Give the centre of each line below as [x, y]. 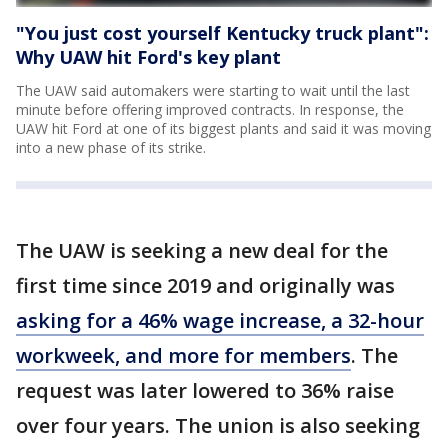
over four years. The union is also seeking [218, 425]
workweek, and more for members [183, 355]
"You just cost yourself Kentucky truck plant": [222, 32]
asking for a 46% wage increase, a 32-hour [220, 320]
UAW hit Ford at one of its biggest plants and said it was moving [223, 128]
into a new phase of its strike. [111, 147]
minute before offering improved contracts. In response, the [210, 109]
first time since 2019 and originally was [205, 285]
